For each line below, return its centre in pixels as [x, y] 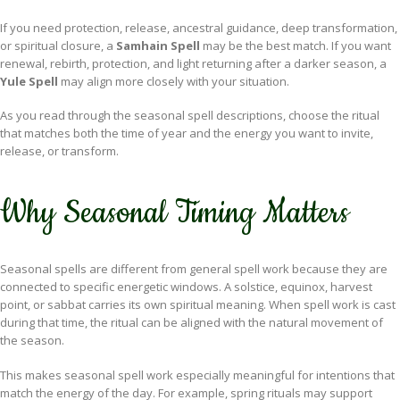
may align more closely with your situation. [174, 81]
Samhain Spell [158, 45]
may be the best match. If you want [296, 45]
